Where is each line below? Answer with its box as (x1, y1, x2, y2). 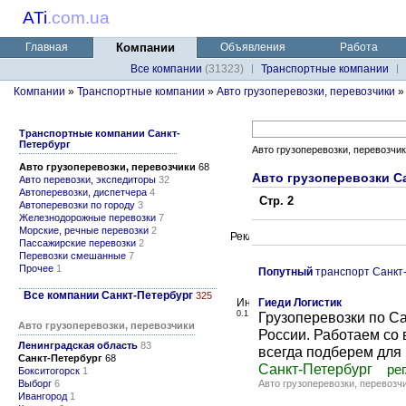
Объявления (220, 41, 285, 53)
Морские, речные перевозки (19, 225, 149, 236)
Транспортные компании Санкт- (19, 128, 180, 139)
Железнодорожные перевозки (19, 212, 156, 223)
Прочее (19, 263, 53, 274)
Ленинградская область (18, 340, 138, 351)
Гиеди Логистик (258, 296, 342, 309)
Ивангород (18, 391, 67, 401)
